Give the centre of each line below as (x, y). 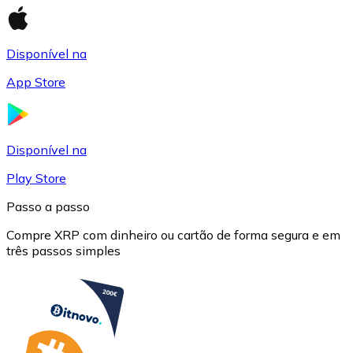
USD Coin (65, 121)
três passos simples (63, 250)
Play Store (36, 178)
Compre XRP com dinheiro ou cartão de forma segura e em (173, 234)
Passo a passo (48, 206)
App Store (36, 82)
